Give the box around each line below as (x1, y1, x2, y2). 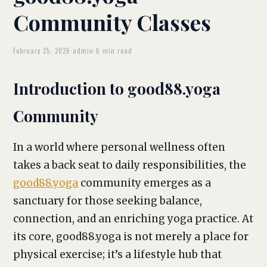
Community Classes (13, 8, 211, 36)
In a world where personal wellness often (13, 141, 225, 154)
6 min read (96, 46, 132, 55)
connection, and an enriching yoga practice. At (13, 212, 253, 225)
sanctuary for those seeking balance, (13, 194, 202, 207)
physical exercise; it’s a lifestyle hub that (13, 248, 222, 261)
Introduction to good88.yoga (13, 78, 221, 99)
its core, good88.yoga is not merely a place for (13, 230, 249, 243)
